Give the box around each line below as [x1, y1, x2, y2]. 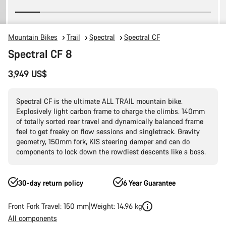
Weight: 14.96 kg [91, 201, 142, 211]
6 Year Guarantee [123, 178, 176, 188]
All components [8, 213, 57, 223]
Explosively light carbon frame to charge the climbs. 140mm [16, 106, 205, 116]
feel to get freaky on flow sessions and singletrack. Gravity [16, 127, 200, 136]
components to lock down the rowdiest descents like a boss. [16, 147, 206, 156]
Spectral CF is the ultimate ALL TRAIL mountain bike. [16, 96, 183, 106]
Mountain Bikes [8, 32, 58, 42]
